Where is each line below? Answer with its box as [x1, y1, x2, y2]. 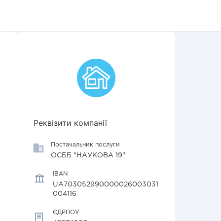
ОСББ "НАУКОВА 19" [51, 152, 125, 158]
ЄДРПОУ [53, 210, 79, 215]
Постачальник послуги [51, 142, 120, 147]
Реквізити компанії [34, 118, 107, 128]
